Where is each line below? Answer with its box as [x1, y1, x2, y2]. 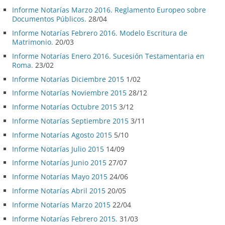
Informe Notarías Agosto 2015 [12, 130, 112, 140]
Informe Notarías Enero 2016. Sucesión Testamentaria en [12, 51, 204, 61]
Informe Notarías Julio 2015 [12, 144, 104, 154]
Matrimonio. [12, 37, 53, 47]
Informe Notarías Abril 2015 [12, 186, 105, 195]
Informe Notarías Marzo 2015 [12, 199, 110, 209]
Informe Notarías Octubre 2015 [12, 102, 117, 112]
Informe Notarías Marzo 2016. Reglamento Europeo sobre [12, 5, 206, 15]
